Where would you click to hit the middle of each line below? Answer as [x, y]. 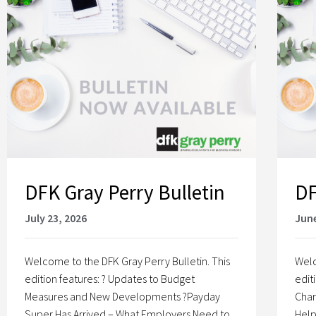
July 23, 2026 [56, 218]
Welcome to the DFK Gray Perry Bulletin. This [127, 261]
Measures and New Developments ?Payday [122, 297]
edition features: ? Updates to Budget [110, 279]
